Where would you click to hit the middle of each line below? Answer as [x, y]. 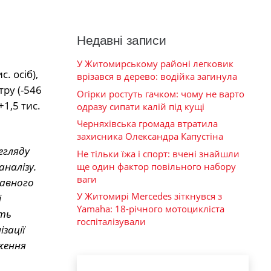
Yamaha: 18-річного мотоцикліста [151, 209]
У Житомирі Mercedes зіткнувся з [149, 196]
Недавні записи [122, 41]
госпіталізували [111, 222]
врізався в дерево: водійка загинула [157, 77]
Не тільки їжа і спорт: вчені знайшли [158, 153]
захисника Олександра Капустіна [150, 136]
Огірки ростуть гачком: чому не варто [161, 93]
